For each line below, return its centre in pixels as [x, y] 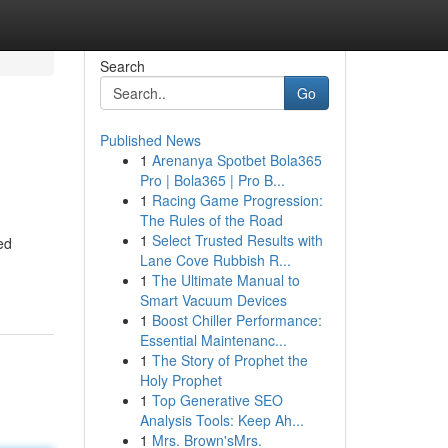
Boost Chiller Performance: [236, 320]
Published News [150, 140]
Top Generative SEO [217, 400]
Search [122, 66]
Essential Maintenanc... [213, 340]
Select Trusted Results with [237, 240]
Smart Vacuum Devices [213, 300]
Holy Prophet [180, 380]
